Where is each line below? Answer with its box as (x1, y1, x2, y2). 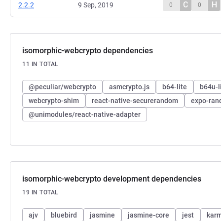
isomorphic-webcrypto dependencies (22, 45, 153, 55)
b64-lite (162, 82, 187, 91)
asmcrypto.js (109, 82, 149, 91)
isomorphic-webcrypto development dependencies (22, 174, 201, 184)
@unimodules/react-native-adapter (29, 110, 141, 118)
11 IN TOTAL (22, 60, 59, 68)
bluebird (51, 211, 77, 219)
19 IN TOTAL (22, 188, 59, 196)
